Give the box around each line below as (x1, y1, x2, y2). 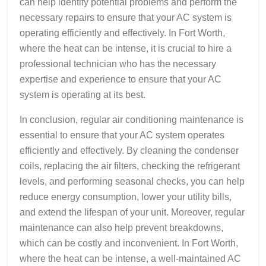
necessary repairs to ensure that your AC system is (20, 12, 232, 23)
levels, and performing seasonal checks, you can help (20, 176, 245, 186)
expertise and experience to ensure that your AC (20, 74, 221, 84)
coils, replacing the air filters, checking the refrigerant (20, 160, 240, 171)
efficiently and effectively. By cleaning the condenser (20, 145, 239, 156)
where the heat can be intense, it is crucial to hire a (20, 43, 232, 53)
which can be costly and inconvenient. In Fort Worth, (20, 237, 238, 248)
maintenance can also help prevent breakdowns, (20, 222, 223, 233)
